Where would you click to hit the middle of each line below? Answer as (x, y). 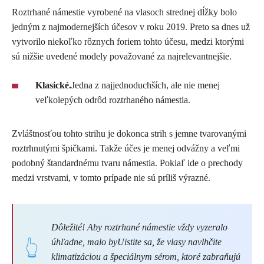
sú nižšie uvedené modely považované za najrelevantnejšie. (122, 56)
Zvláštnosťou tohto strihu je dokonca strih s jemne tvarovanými (129, 133)
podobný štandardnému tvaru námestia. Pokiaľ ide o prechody (127, 163)
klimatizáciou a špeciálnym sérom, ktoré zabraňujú (146, 257)
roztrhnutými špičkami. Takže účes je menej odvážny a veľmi (126, 148)
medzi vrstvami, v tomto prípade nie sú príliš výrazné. (111, 178)
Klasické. (53, 85)
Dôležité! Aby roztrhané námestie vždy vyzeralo (139, 227)
